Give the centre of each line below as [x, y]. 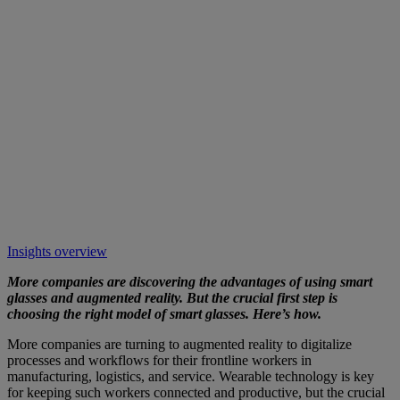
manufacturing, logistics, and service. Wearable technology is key [191, 376]
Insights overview [57, 251]
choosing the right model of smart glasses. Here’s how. [164, 313]
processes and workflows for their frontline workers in [159, 360]
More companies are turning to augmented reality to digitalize [179, 344]
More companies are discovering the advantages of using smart [190, 281]
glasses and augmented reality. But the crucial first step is [172, 297]
